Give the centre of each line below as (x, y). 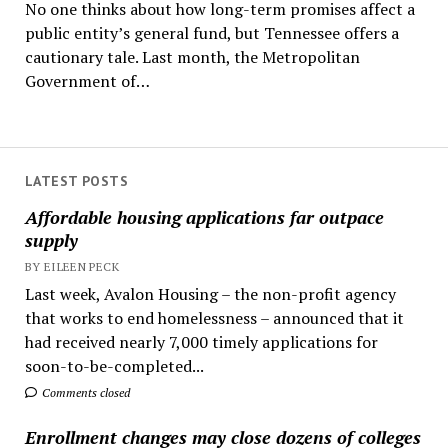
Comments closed (84, 392)
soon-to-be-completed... (114, 365)
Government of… (87, 81)
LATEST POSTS (76, 181)
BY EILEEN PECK (71, 266)
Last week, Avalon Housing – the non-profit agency (210, 293)
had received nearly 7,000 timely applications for (201, 341)
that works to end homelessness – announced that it (214, 317)
